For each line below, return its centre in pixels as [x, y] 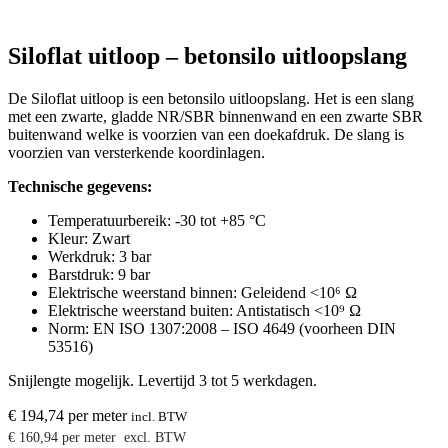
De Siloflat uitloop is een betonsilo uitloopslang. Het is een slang [211, 98]
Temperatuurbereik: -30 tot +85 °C [157, 220]
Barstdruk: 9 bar [99, 274]
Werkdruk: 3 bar [99, 256]
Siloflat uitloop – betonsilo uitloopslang [207, 55]
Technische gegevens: [80, 186]
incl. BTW [159, 416]
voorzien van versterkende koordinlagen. [136, 152]
